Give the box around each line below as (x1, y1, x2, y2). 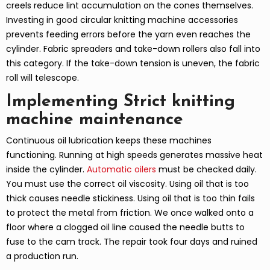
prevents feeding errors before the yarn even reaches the (6, 28, 251, 41)
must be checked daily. (156, 163, 257, 175)
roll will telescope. (6, 72, 79, 84)
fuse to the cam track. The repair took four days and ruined (6, 235, 257, 248)
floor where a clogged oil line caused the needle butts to (6, 221, 245, 233)
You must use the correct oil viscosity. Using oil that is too (6, 177, 249, 190)
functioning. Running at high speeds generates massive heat (6, 148, 263, 161)
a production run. (6, 250, 78, 262)
